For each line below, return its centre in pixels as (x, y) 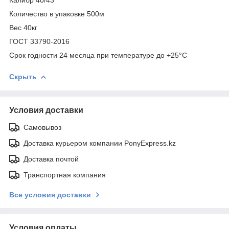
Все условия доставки (50, 194)
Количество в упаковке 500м (57, 14)
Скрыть (23, 76)
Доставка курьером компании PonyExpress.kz (100, 143)
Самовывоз (42, 127)
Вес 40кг (23, 27)
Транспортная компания (65, 175)
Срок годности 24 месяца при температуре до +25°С (98, 55)
